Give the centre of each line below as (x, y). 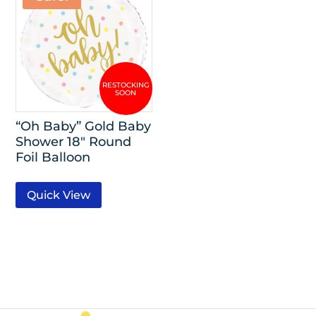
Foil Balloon (53, 157)
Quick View (59, 195)
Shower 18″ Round (74, 141)
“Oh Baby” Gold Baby (84, 126)
